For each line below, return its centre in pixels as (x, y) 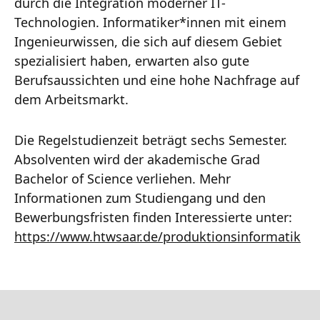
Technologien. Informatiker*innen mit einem (150, 22)
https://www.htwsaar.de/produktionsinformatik (157, 236)
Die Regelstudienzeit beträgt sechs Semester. (151, 140)
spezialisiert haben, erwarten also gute (132, 60)
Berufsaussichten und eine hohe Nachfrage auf (157, 80)
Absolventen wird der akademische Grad (137, 159)
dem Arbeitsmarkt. (71, 99)
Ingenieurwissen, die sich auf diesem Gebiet (148, 41)
